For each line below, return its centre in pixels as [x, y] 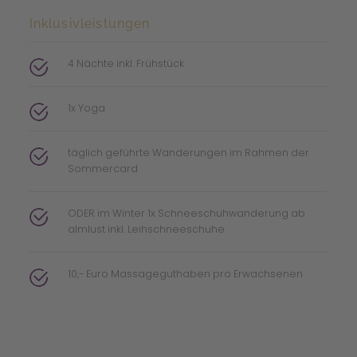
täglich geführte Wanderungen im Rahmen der [188, 153]
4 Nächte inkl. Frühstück [126, 64]
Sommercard [102, 169]
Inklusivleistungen [90, 24]
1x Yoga [86, 108]
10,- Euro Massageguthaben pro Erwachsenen [185, 274]
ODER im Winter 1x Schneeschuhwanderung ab [186, 214]
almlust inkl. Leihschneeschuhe [146, 229]
